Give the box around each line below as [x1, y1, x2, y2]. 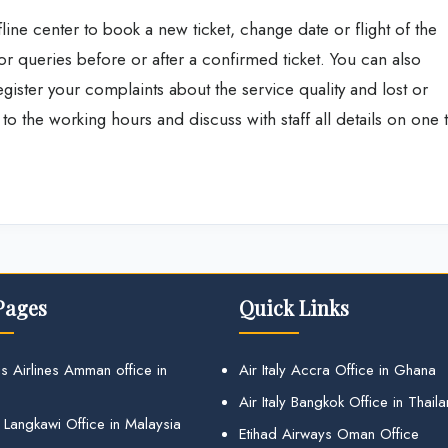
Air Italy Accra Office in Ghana [239, 359, 436, 382]
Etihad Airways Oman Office [239, 423, 419, 446]
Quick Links [239, 294, 349, 322]
